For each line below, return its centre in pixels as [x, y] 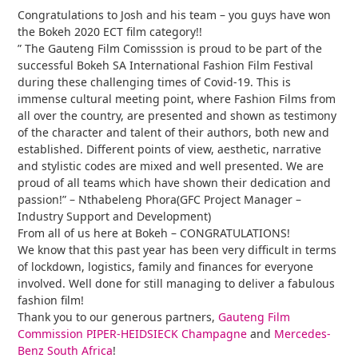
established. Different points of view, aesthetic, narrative [170, 149]
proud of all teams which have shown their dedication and [175, 182]
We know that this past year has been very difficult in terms [177, 249]
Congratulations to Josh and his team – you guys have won [175, 14]
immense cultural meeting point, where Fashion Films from [177, 98]
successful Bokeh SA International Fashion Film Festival [166, 65]
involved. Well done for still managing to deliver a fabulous [177, 283]
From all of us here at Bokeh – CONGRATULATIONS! [154, 233]
